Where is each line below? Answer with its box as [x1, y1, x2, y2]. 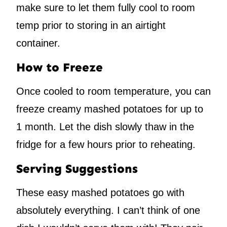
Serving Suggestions [16, 161, 138, 176]
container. [16, 37, 60, 49]
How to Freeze [16, 60, 103, 75]
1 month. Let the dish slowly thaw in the [16, 121, 194, 133]
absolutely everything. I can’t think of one [16, 205, 200, 216]
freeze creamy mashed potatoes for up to [16, 103, 203, 115]
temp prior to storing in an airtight [16, 20, 166, 31]
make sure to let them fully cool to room [16, 2, 195, 14]
